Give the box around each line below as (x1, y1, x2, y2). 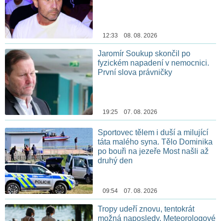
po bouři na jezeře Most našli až (98, 147, 209, 155)
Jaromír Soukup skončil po (98, 49, 191, 58)
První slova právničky (98, 68, 173, 77)
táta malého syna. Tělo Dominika (98, 137, 213, 146)
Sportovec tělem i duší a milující (98, 128, 209, 137)
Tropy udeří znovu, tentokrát (98, 204, 195, 213)
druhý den (98, 156, 133, 165)
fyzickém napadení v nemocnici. (98, 59, 210, 68)
